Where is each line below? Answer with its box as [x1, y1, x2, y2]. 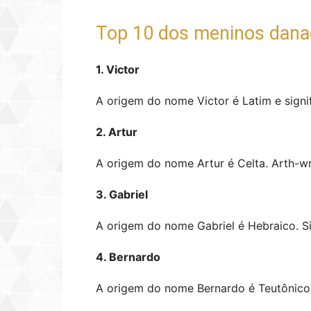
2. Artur [96, 125, 137, 139]
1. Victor [96, 62, 140, 76]
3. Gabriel [96, 187, 148, 201]
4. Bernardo [96, 250, 160, 264]
